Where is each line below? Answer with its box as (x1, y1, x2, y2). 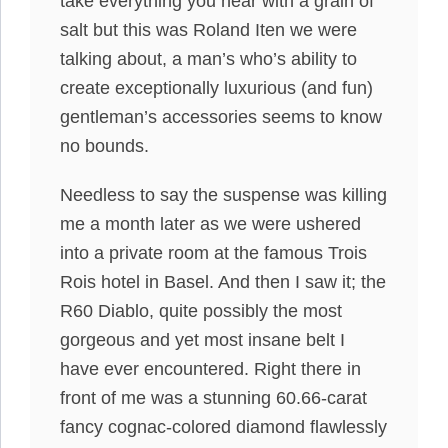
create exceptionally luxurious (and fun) (60, 78, 373, 98)
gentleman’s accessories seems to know (60, 107, 382, 127)
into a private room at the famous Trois (60, 243, 367, 263)
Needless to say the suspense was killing (60, 185, 387, 205)
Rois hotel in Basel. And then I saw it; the (60, 272, 386, 292)
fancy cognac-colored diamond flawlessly (60, 417, 387, 437)
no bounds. (60, 136, 149, 156)
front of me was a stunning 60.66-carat (60, 388, 367, 408)
